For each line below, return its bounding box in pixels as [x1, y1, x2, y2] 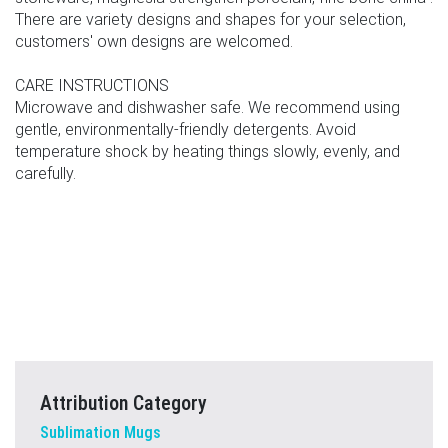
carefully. [15, 164, 76, 183]
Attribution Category [40, 391, 207, 415]
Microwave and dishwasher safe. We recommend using [15, 98, 400, 117]
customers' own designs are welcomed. [15, 32, 293, 51]
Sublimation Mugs [40, 423, 161, 442]
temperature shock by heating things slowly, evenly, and [15, 142, 400, 161]
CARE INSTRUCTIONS [15, 76, 169, 95]
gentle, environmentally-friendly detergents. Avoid [15, 120, 356, 139]
